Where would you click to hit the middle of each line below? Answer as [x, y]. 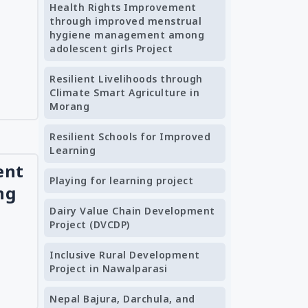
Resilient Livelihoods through [126, 79]
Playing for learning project [121, 180]
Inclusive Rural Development [125, 255]
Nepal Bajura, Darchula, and [122, 299]
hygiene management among [127, 35]
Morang [69, 106]
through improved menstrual [125, 21]
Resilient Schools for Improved [130, 136]
